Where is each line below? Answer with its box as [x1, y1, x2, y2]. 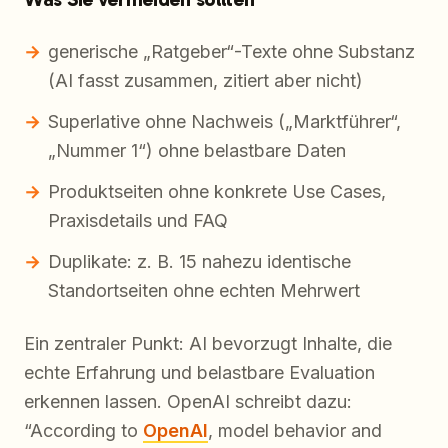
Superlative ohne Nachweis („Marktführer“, [48, 111, 401, 133]
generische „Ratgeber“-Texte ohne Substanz [48, 41, 415, 63]
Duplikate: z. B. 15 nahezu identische [48, 251, 351, 273]
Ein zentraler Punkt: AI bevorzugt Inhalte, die [24, 333, 392, 355]
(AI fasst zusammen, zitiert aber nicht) [48, 70, 363, 92]
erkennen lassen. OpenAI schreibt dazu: [24, 391, 352, 413]
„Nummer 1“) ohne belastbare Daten [48, 140, 346, 162]
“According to [24, 420, 143, 442]
